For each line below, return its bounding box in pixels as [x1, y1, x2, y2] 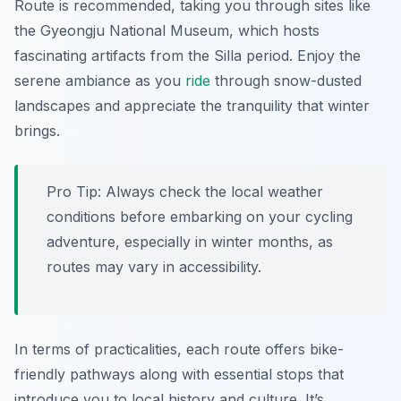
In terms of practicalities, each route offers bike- [14, 340, 344, 359]
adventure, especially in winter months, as [47, 233, 333, 252]
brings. [14, 122, 60, 141]
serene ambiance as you [14, 72, 185, 90]
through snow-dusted [210, 72, 362, 90]
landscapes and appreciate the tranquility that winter [14, 97, 370, 115]
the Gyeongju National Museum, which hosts [14, 21, 320, 40]
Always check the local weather [101, 183, 323, 201]
